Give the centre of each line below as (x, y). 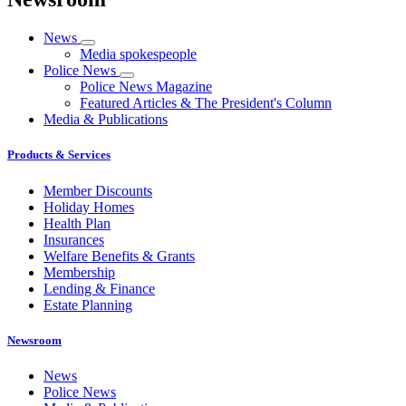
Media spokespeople (138, 54)
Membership (79, 272)
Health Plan (77, 223)
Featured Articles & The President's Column (206, 103)
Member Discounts (98, 190)
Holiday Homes (89, 207)
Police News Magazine (146, 87)
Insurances (74, 239)
